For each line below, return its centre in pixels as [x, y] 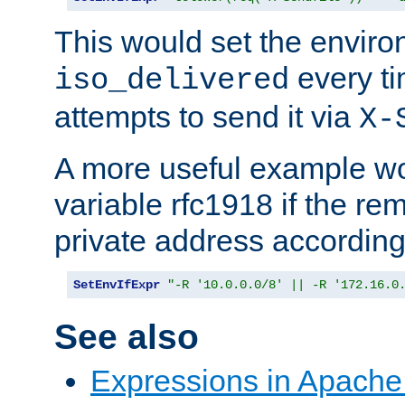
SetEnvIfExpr [117, 285]
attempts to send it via [207, 117]
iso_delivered [172, 81]
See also [127, 337]
